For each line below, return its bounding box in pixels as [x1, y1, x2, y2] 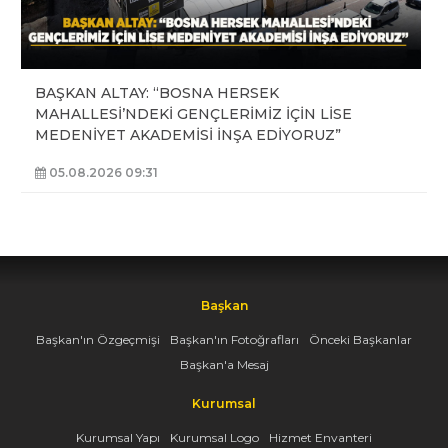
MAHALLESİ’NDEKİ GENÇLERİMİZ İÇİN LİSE [35, 105, 352, 124]
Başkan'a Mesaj [179, 356, 269, 372]
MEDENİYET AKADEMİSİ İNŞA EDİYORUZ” [35, 126, 341, 145]
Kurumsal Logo [170, 430, 259, 446]
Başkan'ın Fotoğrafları [170, 331, 299, 347]
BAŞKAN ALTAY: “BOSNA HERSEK [35, 84, 279, 103]
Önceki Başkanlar [309, 331, 412, 347]
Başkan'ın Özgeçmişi [36, 331, 160, 347]
